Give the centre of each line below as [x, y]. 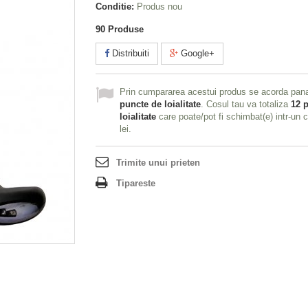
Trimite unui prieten [158, 163]
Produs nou [159, 7]
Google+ [196, 53]
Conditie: [115, 7]
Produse [126, 29]
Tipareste [136, 183]
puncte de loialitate [160, 104]
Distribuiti [129, 53]
